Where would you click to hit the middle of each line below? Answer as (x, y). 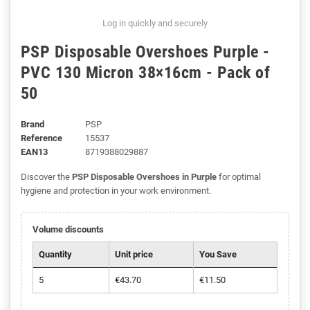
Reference (42, 138)
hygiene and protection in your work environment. (116, 191)
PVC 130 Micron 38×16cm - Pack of (146, 73)
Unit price (134, 255)
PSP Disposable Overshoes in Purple (144, 177)
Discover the (46, 177)
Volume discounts (68, 230)
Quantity (55, 255)
